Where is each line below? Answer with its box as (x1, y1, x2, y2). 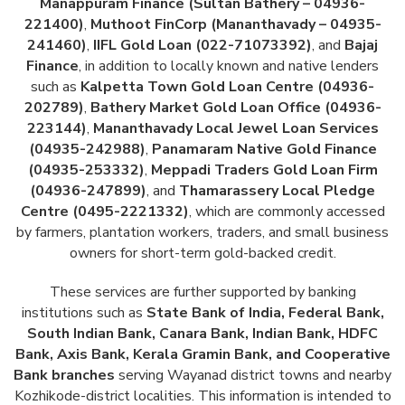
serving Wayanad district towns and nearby (115, 365, 391, 386)
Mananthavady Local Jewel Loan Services (92, 118, 379, 139)
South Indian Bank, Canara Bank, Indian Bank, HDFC (27, 324, 378, 344)
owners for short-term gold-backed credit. (69, 243, 336, 264)
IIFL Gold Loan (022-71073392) (93, 35, 312, 56)
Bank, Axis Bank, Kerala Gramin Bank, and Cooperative (14, 344, 391, 365)
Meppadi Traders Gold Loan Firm (150, 160, 378, 181)
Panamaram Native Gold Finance (151, 139, 377, 160)
